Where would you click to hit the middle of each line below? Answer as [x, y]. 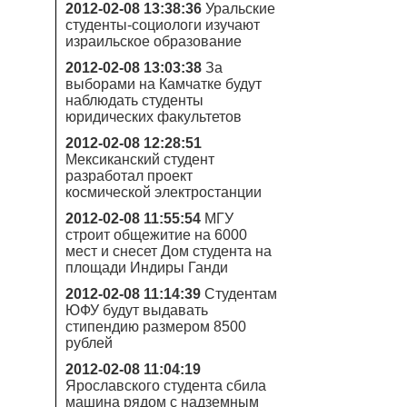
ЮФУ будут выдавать [137, 310]
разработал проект [129, 176]
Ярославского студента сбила [166, 386]
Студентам [241, 294]
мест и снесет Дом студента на [169, 251]
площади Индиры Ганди [147, 268]
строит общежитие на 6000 [156, 235]
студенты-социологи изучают [163, 25]
